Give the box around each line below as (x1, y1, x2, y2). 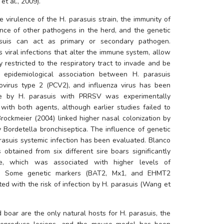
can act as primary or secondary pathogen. (11, 36, 170, 46)
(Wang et (137, 179, 170, 189)
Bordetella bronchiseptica (3, 124, 86, 134)
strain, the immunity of (95, 14, 171, 24)
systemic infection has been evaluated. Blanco (18, 135, 170, 145)
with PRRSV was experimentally (56, 91, 170, 101)
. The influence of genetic (86, 124, 170, 134)
